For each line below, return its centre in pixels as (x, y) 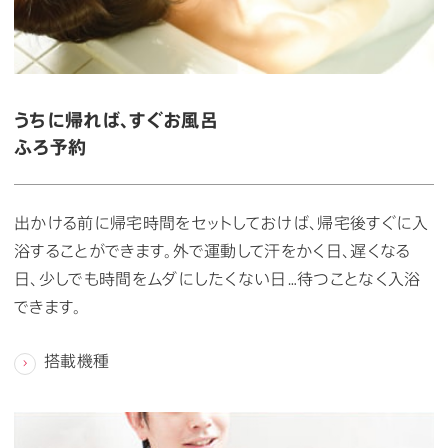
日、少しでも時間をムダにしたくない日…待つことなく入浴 (217, 278)
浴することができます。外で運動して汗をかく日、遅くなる (212, 250)
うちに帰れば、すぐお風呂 (116, 118)
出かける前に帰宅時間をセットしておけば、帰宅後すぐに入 (221, 222)
